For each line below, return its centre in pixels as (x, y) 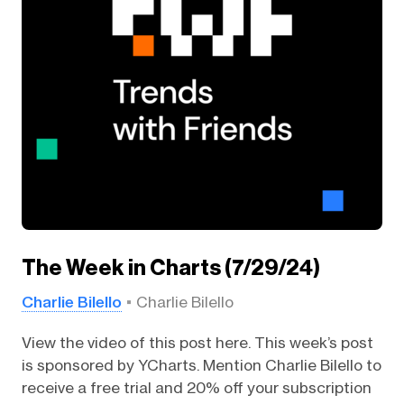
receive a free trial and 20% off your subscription (196, 387)
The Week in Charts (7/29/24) (170, 267)
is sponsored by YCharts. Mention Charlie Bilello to (201, 365)
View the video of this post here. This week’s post (197, 342)
